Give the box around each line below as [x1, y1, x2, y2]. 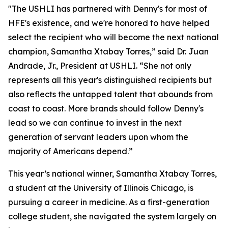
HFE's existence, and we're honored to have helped [8, 18, 210, 28]
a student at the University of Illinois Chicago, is [8, 183, 193, 193]
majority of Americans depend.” [8, 146, 133, 156]
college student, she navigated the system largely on [8, 211, 216, 221]
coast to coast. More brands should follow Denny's [8, 103, 204, 113]
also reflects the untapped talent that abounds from [8, 89, 213, 99]
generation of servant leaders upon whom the [8, 132, 188, 142]
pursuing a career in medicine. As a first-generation [8, 197, 210, 207]
